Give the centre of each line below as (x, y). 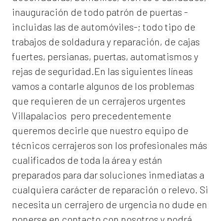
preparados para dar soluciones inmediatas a (108, 175)
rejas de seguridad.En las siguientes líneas (102, 71)
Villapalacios (39, 116)
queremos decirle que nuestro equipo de (100, 130)
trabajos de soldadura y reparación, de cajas (106, 42)
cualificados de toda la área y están (87, 160)
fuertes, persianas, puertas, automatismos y (105, 56)
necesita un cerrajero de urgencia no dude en (110, 204)
